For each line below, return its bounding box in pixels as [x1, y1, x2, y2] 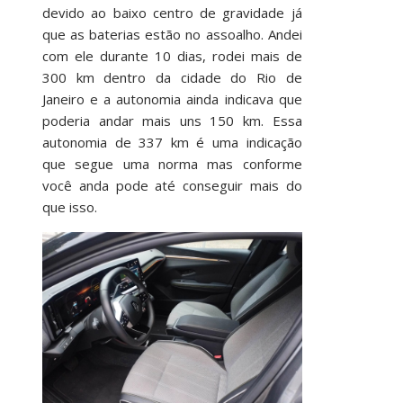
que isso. [41, 197, 97, 216]
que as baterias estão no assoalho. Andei [41, 24, 302, 43]
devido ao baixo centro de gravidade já [41, 3, 302, 22]
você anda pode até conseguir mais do [41, 175, 302, 194]
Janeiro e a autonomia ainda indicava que [41, 89, 302, 108]
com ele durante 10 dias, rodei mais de [41, 46, 302, 65]
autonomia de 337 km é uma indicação [41, 132, 302, 151]
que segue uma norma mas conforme [41, 154, 302, 173]
